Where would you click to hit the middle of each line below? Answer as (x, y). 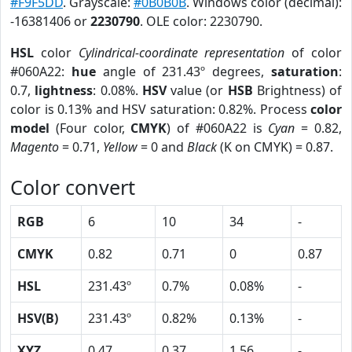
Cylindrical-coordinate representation (181, 53)
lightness (64, 90)
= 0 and (162, 147)
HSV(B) (38, 318)
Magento (35, 147)
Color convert (73, 187)
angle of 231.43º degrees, (183, 71)
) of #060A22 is (218, 128)
